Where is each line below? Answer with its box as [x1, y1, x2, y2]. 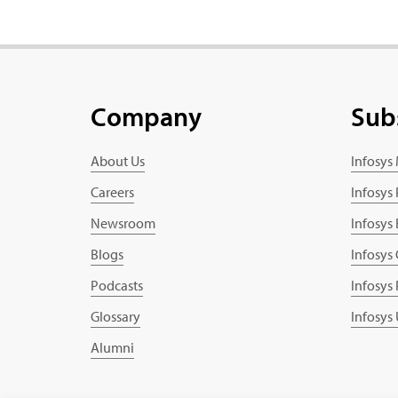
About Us [91, 151, 145, 170]
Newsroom [91, 213, 155, 232]
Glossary [91, 306, 140, 325]
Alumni [91, 338, 134, 356]
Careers [91, 182, 134, 201]
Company [107, 99, 202, 133]
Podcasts [91, 275, 143, 294]
